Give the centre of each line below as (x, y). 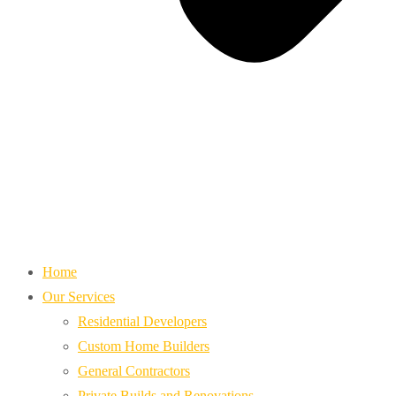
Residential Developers (142, 321)
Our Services (79, 297)
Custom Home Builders (144, 346)
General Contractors (134, 371)
